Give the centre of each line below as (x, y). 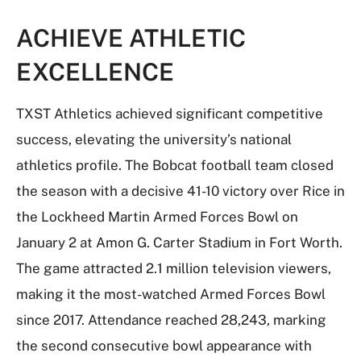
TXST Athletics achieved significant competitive (170, 114)
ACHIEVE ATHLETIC (131, 38)
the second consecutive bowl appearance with (164, 346)
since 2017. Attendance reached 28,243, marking (171, 320)
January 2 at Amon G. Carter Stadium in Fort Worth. (179, 243)
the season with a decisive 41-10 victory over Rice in (180, 191)
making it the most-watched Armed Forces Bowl (171, 294)
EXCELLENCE (95, 72)
